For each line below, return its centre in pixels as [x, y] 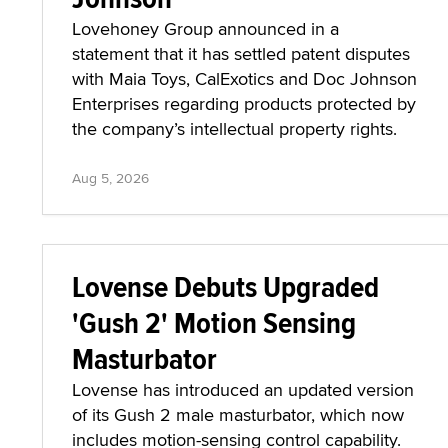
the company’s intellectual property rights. [234, 128]
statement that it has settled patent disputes [241, 53]
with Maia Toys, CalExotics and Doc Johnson [244, 78]
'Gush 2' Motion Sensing [214, 322]
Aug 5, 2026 [110, 177]
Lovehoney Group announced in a [205, 28]
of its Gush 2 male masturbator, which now [238, 414]
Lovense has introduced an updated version [243, 389]
